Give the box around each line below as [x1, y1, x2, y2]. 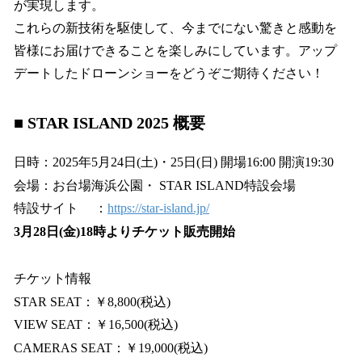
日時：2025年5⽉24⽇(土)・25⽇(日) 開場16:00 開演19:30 [14, 154, 334, 169]
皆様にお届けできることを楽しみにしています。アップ [14, 43, 337, 57]
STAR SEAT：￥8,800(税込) [14, 294, 170, 309]
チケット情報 [14, 271, 91, 285]
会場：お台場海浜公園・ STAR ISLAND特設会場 [14, 178, 296, 192]
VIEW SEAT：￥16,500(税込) [14, 318, 233, 332]
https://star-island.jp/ [107, 201, 209, 216]
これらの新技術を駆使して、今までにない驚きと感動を [14, 20, 337, 35]
